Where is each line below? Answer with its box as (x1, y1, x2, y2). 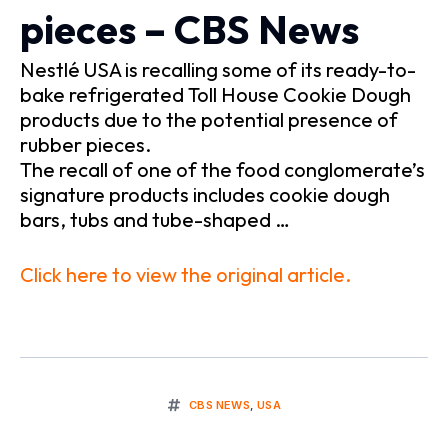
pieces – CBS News (20, 4, 359, 55)
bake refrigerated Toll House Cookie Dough (20, 82, 411, 108)
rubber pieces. (20, 132, 155, 158)
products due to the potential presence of (20, 107, 398, 133)
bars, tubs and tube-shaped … (20, 207, 290, 233)
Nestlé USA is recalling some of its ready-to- (20, 57, 416, 83)
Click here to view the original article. (20, 262, 351, 288)
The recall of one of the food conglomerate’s (20, 157, 425, 183)
